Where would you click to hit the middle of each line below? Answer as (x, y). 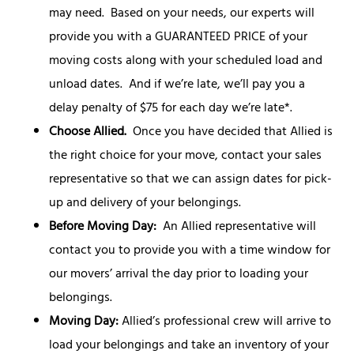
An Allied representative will (237, 227)
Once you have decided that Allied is (230, 132)
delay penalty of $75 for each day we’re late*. (173, 109)
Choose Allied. (88, 132)
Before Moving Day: (103, 227)
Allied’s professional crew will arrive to (225, 322)
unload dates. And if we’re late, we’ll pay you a (177, 85)
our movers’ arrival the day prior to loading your (179, 275)
